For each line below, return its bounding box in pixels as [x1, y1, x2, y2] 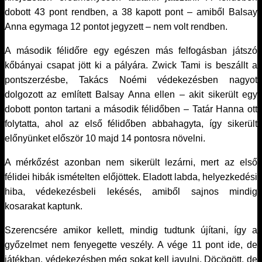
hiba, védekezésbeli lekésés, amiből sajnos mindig [5, 187, 257, 196]
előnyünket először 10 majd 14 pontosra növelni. [5, 133, 205, 143]
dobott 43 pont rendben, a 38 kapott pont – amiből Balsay [5, 7, 257, 17]
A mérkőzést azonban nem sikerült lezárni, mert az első [5, 157, 257, 167]
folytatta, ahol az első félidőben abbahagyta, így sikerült [5, 119, 257, 129]
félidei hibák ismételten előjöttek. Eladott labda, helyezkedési [5, 172, 257, 182]
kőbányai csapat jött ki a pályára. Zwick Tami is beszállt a [5, 60, 257, 70]
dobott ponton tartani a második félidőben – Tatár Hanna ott [5, 104, 257, 114]
